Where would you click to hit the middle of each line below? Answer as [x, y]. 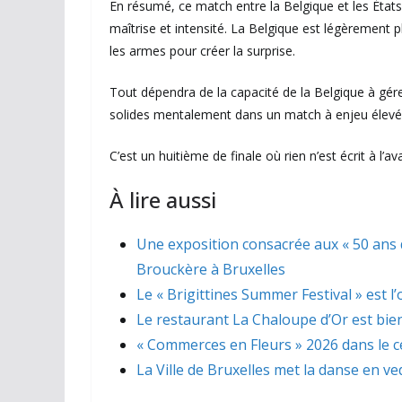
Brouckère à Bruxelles [211, 270]
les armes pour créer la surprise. [202, 51]
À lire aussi [163, 200]
